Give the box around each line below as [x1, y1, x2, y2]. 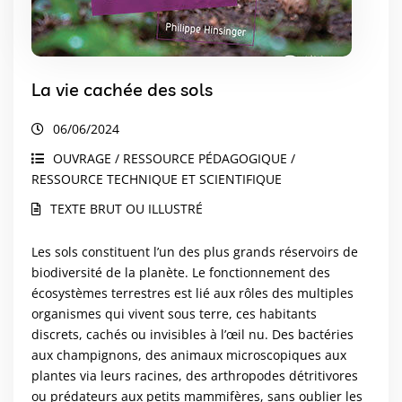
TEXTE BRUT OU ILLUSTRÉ [50, 199, 203, 217]
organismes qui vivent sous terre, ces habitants [31, 304, 317, 322]
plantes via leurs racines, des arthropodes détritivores [31, 366, 358, 384]
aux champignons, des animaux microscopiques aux [31, 345, 346, 363]
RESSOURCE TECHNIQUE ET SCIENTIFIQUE [31, 170, 282, 188]
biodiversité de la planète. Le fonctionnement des [31, 263, 330, 281]
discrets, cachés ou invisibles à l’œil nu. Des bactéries [31, 325, 354, 343]
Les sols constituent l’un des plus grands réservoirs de [31, 242, 358, 260]
